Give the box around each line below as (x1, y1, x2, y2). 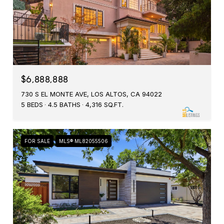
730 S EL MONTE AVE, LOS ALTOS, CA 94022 (21, 89, 162, 98)
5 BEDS (21, 100, 43, 108)
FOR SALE (24, 137, 50, 144)
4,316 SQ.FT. (85, 100, 123, 108)
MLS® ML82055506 (59, 137, 108, 144)
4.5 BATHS (48, 100, 80, 108)
